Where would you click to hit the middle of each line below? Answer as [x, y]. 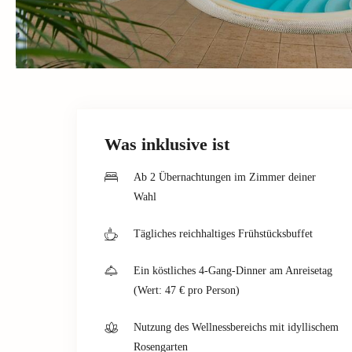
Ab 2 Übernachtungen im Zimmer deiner [225, 177]
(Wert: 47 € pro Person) [187, 290]
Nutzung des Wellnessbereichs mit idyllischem [236, 327]
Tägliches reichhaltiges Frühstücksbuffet [223, 233]
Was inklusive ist [167, 144]
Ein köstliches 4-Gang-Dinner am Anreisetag [233, 270]
